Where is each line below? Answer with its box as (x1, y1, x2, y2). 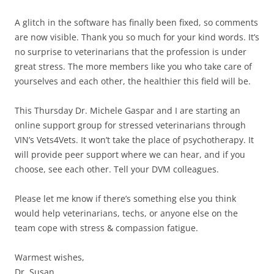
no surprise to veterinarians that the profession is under (15, 46, 246, 57)
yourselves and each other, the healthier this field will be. (15, 75, 251, 87)
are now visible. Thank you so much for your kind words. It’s (15, 31, 259, 43)
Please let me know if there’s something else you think (15, 193, 236, 204)
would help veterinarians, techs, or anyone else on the (15, 207, 238, 219)
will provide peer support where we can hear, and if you (15, 149, 245, 160)
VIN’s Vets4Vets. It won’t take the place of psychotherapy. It (15, 134, 254, 146)
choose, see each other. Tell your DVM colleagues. (15, 163, 219, 175)
